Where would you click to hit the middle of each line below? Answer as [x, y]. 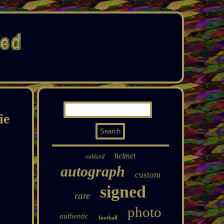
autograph [92, 171]
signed [123, 192]
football [108, 217]
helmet [125, 156]
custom [147, 175]
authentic [74, 216]
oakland [95, 156]
